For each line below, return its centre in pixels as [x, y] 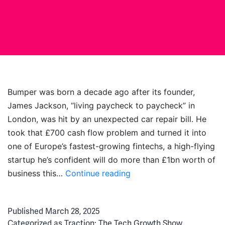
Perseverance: [157, 200]
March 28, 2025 [73, 211]
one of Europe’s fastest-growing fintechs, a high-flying [111, 146]
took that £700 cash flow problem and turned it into [107, 133]
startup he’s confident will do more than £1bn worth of [111, 160]
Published [26, 211]
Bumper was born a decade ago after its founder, [101, 92]
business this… [36, 173]
